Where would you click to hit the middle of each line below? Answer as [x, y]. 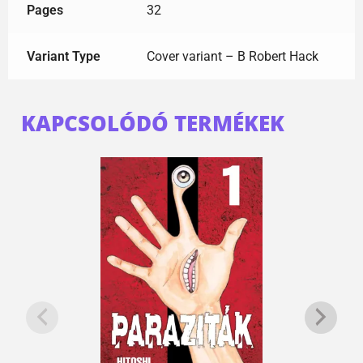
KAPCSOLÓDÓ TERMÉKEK [153, 123]
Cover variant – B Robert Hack [232, 57]
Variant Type [63, 57]
